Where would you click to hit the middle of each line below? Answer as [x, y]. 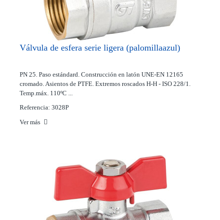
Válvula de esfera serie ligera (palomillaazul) [100, 48]
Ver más [31, 122]
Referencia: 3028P [44, 107]
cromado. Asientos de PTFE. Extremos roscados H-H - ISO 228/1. [105, 84]
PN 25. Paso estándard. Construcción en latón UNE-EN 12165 [101, 74]
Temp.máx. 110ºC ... [46, 93]
